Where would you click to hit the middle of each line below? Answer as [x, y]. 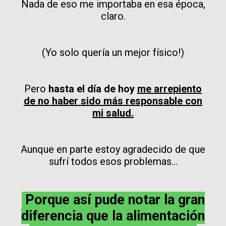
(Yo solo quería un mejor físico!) [113, 52]
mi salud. [113, 113]
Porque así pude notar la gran [113, 200]
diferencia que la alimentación [113, 216]
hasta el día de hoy [93, 89]
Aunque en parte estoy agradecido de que [113, 149]
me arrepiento [169, 89]
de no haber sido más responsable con [113, 101]
